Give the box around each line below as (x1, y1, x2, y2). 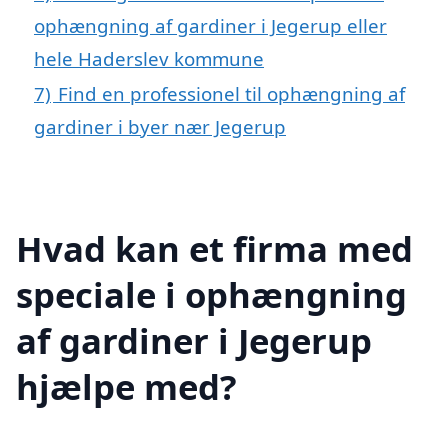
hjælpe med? (16, 362, 237, 410)
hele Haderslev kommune (34, 45, 264, 71)
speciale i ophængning (16, 270, 407, 318)
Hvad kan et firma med (16, 224, 413, 272)
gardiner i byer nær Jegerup (34, 113, 286, 139)
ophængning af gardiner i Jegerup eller (34, 12, 387, 38)
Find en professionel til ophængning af (58, 80, 405, 106)
